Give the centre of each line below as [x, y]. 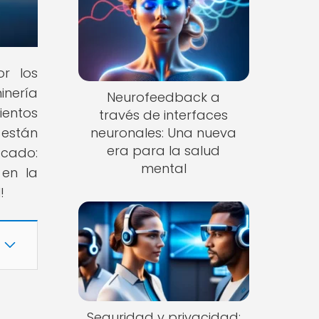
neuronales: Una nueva [164, 133]
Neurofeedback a [164, 98]
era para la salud [164, 151]
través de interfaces [164, 115]
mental [163, 169]
